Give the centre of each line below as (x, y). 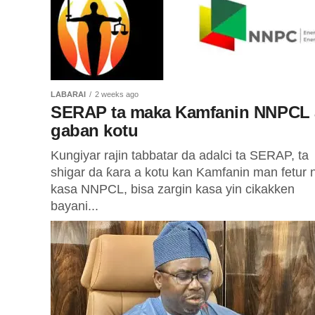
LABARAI (68, 94)
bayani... (75, 206)
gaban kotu (95, 130)
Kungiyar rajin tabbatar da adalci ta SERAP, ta (180, 155)
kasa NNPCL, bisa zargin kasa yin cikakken (173, 189)
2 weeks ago (117, 94)
